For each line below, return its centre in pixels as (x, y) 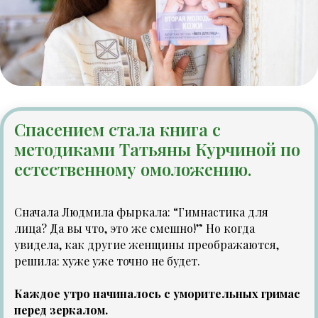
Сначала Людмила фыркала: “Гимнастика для (141, 212)
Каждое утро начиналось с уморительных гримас (157, 294)
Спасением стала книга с (117, 130)
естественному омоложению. (133, 169)
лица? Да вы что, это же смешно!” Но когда (135, 229)
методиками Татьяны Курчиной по (157, 149)
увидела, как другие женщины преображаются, (147, 245)
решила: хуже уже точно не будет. (107, 261)
